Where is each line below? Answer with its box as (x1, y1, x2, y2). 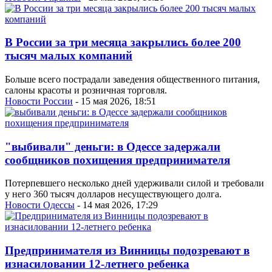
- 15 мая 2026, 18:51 (73, 95, 156, 106)
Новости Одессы (5, 200, 75, 211)
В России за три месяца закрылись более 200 (5, 36, 241, 49)
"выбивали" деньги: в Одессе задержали (5, 140, 220, 153)
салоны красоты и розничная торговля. (5, 84, 167, 95)
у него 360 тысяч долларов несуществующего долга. (5, 189, 222, 200)
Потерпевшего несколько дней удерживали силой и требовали (5, 178, 264, 189)
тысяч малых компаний (5, 49, 132, 63)
